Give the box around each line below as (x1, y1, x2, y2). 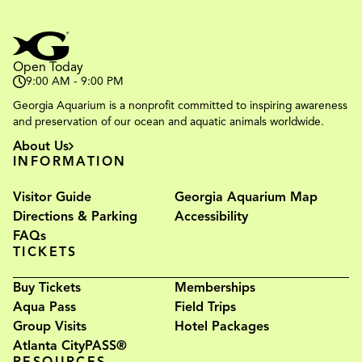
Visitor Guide (13, 188, 91, 205)
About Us (13, 137, 69, 154)
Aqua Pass (13, 298, 76, 315)
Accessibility (175, 208, 248, 225)
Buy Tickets (13, 279, 81, 296)
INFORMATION (13, 153, 127, 170)
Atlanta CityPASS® (13, 337, 127, 354)
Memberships (175, 279, 255, 296)
